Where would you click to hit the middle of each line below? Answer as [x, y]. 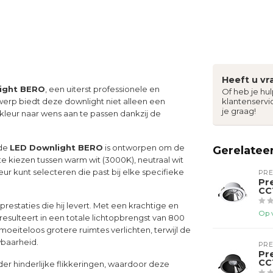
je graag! [239, 111]
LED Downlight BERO [56, 147]
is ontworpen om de [144, 147]
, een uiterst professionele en [102, 89]
